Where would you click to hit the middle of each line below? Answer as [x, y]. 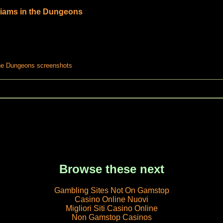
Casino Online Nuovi [111, 200]
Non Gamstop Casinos [111, 218]
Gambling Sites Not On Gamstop [111, 191]
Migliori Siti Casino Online [111, 209]
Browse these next [111, 169]
